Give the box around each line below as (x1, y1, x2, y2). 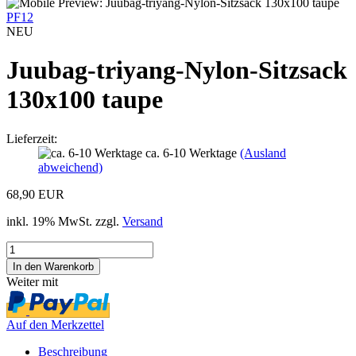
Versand (122, 214, 163, 228)
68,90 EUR (6, 187, 64, 201)
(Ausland (240, 145, 286, 160)
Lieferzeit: (6, 131, 57, 145)
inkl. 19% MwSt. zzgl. (6, 214, 122, 228)
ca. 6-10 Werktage (145, 145, 240, 160)
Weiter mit (6, 274, 58, 288)
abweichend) (38, 160, 103, 174)
